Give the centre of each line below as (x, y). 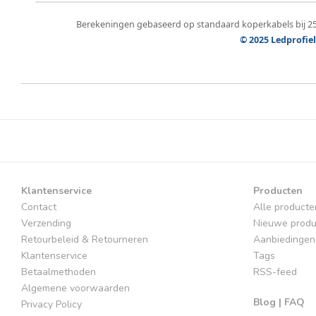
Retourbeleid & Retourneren (85, 240)
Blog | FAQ (279, 303)
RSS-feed (275, 272)
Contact (39, 207)
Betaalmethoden (59, 272)
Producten (278, 191)
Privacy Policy (51, 305)
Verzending (46, 224)
